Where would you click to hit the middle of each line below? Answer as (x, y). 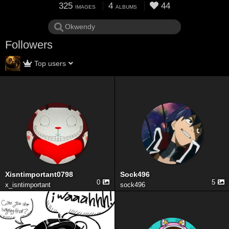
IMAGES (85, 7)
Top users (50, 64)
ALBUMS (126, 7)
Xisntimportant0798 (39, 175)
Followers (29, 45)
